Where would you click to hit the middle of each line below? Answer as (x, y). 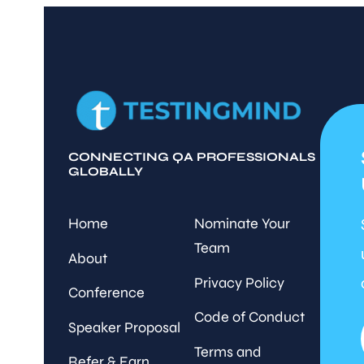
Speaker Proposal (124, 327)
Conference (106, 293)
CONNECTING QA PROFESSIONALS (191, 156)
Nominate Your (242, 223)
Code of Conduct (249, 317)
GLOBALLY (105, 171)
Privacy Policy (239, 282)
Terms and (227, 351)
